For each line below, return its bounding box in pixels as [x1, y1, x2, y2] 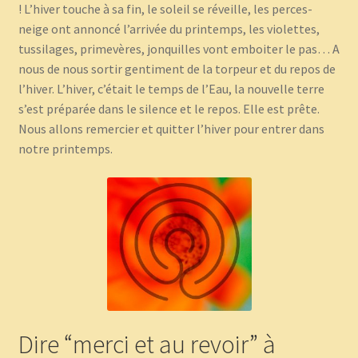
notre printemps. [18, 141, 113, 157]
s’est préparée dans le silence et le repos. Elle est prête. [18, 101, 320, 117]
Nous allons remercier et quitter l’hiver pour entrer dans [18, 121, 324, 137]
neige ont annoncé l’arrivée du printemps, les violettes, [18, 21, 320, 38]
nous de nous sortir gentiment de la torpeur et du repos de [18, 61, 336, 78]
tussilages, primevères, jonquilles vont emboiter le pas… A [18, 41, 340, 58]
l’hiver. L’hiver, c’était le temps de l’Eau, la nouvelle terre [18, 81, 324, 97]
